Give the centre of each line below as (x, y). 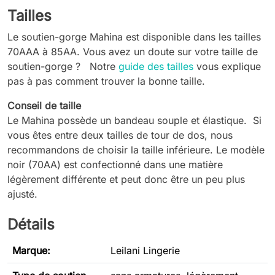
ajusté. (22, 194)
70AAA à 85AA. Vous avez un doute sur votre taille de (133, 52)
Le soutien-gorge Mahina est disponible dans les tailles (134, 37)
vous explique (227, 67)
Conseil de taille (44, 106)
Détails (31, 225)
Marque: (31, 251)
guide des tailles (156, 67)
